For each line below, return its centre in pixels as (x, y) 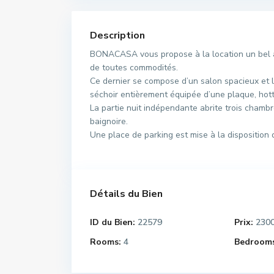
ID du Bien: (113, 222)
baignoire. (109, 121)
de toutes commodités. (134, 68)
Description (117, 35)
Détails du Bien (126, 194)
